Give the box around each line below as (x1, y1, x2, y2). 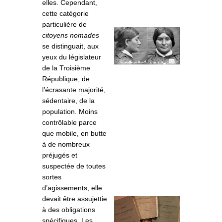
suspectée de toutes (42, 162, 106, 170)
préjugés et (42, 151, 77, 160)
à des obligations (42, 206, 95, 214)
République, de (42, 75, 90, 83)
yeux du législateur (42, 53, 101, 61)
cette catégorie (42, 9, 89, 18)
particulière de (42, 20, 87, 29)
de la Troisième (42, 64, 90, 72)
